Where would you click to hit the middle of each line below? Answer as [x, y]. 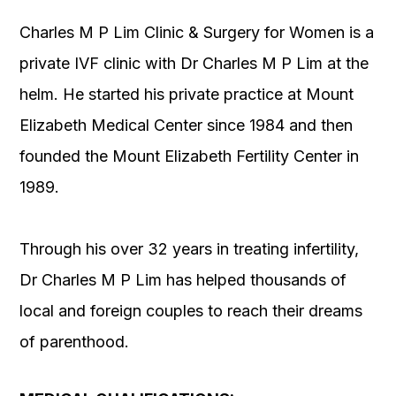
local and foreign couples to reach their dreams [191, 311]
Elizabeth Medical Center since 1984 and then [186, 126]
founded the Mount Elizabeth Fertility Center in [189, 156]
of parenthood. [74, 342]
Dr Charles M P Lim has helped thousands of [183, 280]
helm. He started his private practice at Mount [187, 95]
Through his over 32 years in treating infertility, [189, 249]
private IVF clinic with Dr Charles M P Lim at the [194, 64]
